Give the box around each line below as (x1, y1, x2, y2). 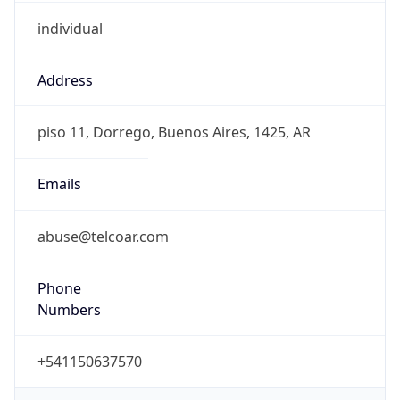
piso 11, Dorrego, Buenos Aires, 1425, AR (37, 122, 311, 143)
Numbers (37, 299, 101, 320)
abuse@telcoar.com (37, 226, 169, 246)
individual (37, 18, 103, 38)
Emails (37, 174, 81, 195)
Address (37, 70, 93, 90)
